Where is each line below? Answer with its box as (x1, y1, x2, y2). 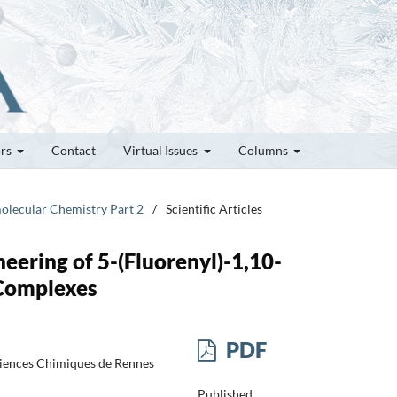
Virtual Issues (123, 142, 200, 158)
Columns (237, 142, 291, 158)
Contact (51, 142, 96, 158)
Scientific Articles (166, 200, 262, 216)
